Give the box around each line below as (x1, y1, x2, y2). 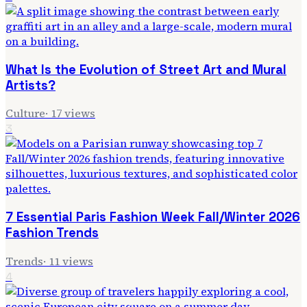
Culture (5, 106, 45, 121)
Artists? (5, 77, 56, 93)
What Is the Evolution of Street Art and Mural (5, 61, 286, 77)
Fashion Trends (5, 225, 99, 241)
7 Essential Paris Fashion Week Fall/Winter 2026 (5, 209, 300, 225)
